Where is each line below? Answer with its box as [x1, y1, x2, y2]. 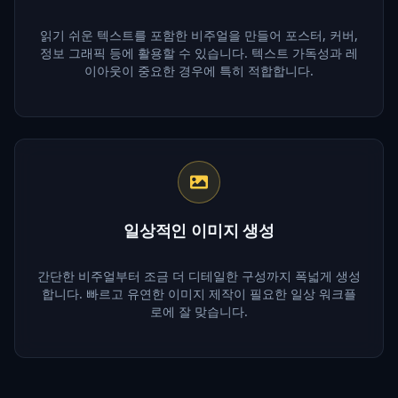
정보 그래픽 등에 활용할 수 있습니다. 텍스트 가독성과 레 [40, 44, 358, 61]
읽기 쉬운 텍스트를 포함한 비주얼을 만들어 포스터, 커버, [40, 26, 358, 44]
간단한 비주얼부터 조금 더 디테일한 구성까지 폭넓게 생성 [37, 267, 361, 284]
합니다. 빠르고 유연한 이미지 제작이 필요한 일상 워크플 [42, 284, 356, 302]
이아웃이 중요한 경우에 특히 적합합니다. [84, 61, 314, 79]
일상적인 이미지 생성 [123, 219, 275, 241]
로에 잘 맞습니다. [150, 302, 248, 320]
